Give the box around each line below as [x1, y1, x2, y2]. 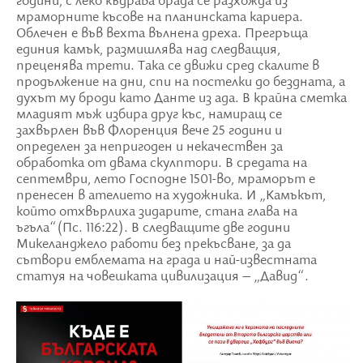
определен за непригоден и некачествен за [16, 139, 283, 156]
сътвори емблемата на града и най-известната [16, 252, 317, 269]
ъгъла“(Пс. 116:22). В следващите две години [16, 220, 290, 237]
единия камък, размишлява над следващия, [16, 41, 280, 58]
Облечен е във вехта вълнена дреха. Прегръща [16, 25, 308, 42]
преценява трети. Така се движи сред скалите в [16, 58, 319, 75]
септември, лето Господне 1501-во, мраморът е [16, 171, 315, 188]
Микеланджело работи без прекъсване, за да [16, 236, 291, 253]
